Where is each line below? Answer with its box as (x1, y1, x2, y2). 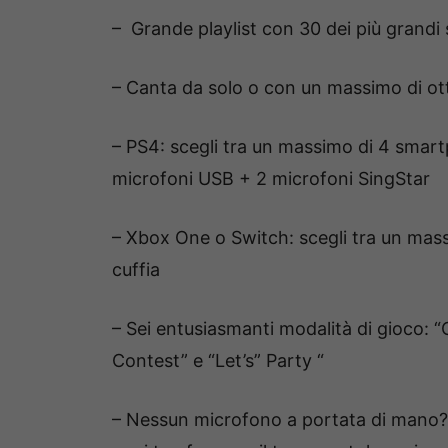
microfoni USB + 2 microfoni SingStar (112, 167, 430, 189)
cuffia (112, 258, 160, 280)
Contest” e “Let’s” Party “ (112, 349, 324, 371)
